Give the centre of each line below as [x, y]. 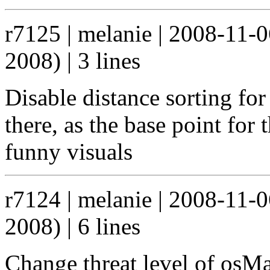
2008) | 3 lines [73, 60]
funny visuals [69, 151]
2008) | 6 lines [73, 226]
